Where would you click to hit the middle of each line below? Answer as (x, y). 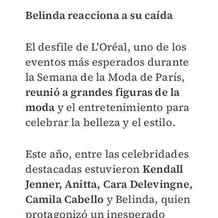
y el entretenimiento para (122, 107)
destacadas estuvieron (84, 169)
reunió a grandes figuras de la (102, 92)
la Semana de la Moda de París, (105, 77)
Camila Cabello (66, 199)
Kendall (163, 169)
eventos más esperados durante (107, 62)
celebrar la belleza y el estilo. (100, 122)
